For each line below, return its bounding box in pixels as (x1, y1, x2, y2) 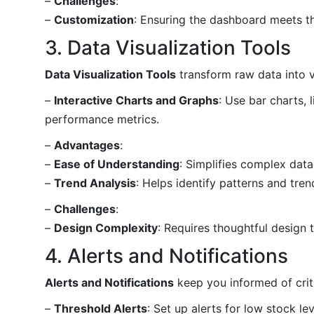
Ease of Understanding (54, 156, 179, 171)
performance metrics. (45, 111, 159, 126)
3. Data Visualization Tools (45, 35, 291, 60)
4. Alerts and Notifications (45, 243, 288, 268)
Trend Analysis (54, 175, 136, 190)
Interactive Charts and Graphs (54, 93, 219, 107)
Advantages (54, 137, 120, 152)
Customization (54, 12, 134, 27)
